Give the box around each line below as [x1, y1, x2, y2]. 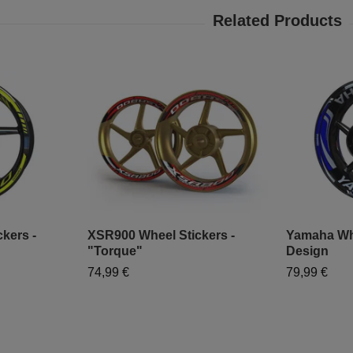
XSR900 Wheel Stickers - [87, 229, 235, 243]
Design [286, 244, 329, 258]
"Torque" [87, 244, 143, 258]
